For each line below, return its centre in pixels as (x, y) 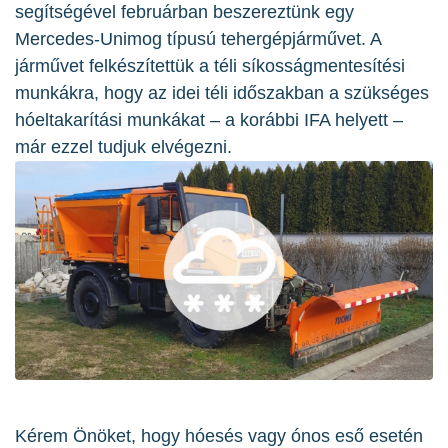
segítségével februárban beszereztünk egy (184, 12)
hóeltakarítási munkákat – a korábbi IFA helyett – (209, 120)
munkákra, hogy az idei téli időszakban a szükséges (222, 93)
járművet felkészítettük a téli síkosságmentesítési (210, 66)
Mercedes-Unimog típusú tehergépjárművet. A (198, 39)
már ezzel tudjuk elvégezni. (123, 147)
